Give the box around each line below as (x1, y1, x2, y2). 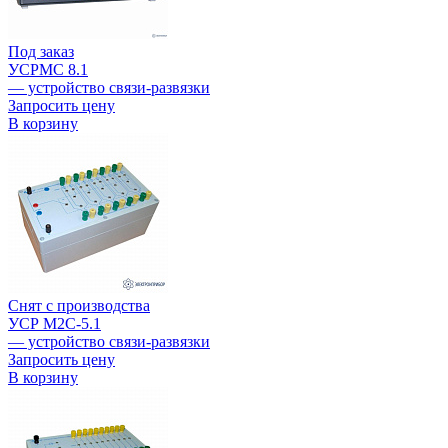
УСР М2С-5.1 (8, 315, 101, 333)
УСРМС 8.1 (8, 61, 88, 79)
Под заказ (8, 43, 74, 61)
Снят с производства (8, 297, 150, 315)
